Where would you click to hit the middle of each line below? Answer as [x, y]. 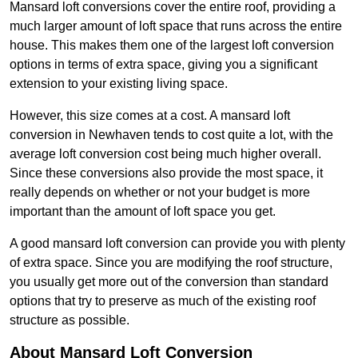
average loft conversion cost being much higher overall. [165, 154]
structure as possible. [70, 320]
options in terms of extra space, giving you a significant [163, 65]
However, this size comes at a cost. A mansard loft [150, 116]
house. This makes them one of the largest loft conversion [172, 46]
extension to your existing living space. [119, 84]
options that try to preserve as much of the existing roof [163, 301]
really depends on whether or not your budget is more [160, 193]
